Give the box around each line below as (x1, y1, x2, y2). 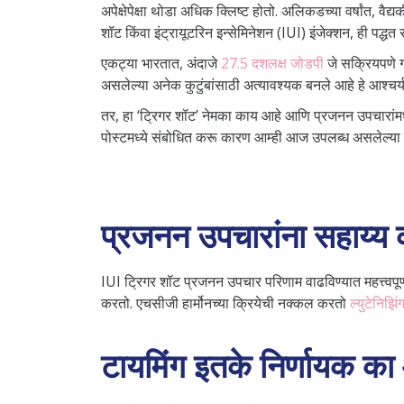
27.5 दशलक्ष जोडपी (221, 52, 324, 73)
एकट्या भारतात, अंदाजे (101, 52, 221, 73)
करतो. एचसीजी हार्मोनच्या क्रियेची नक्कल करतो (101, 292, 350, 313)
